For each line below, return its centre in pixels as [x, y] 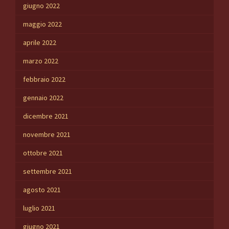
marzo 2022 [41, 61]
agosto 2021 [42, 190]
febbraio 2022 [44, 79]
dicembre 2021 [46, 116]
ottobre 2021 [43, 153]
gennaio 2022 [43, 98]
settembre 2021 [48, 171]
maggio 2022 [42, 24]
